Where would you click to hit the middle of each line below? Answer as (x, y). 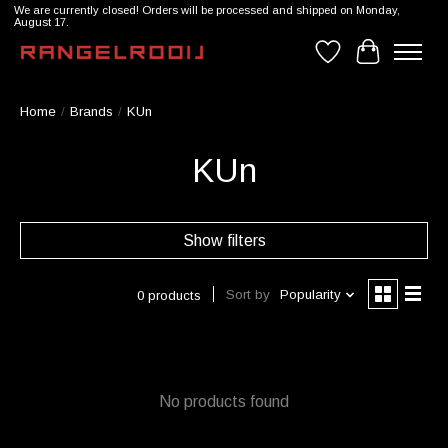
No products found (224, 402)
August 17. (41, 22)
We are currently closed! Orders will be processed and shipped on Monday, (206, 10)
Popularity (310, 295)
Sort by (247, 295)
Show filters (224, 241)
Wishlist (354, 60)
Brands (91, 112)
